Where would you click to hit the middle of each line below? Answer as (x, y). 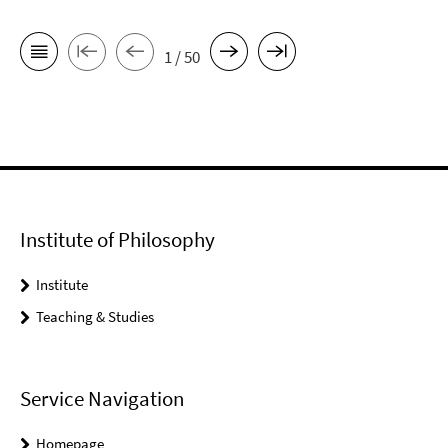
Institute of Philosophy (117, 239)
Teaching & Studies (95, 316)
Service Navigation (102, 399)
